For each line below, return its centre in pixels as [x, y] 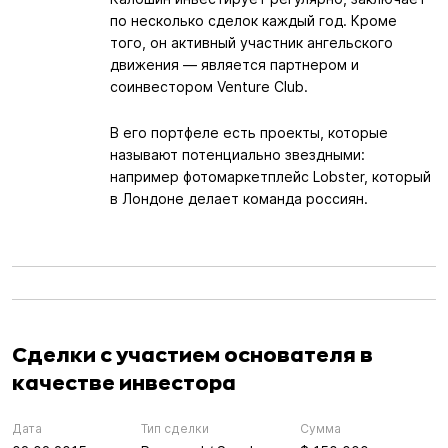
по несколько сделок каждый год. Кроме [253, 20]
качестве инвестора [124, 381]
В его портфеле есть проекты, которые [248, 132]
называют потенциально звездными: [237, 154]
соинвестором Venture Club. [208, 86]
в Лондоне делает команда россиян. [238, 198]
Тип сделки [174, 428]
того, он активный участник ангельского [251, 42]
